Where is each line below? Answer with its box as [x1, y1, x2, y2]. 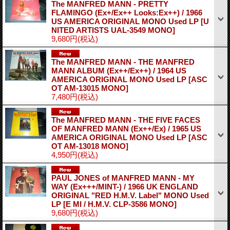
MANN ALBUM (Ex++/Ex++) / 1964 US [51, 66, 186, 75]
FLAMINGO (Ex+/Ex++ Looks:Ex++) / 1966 [51, 8, 202, 17]
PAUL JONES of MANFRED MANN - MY [51, 173, 195, 182]
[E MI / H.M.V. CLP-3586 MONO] [63, 199, 177, 208]
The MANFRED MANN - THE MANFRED [51, 57, 195, 66]
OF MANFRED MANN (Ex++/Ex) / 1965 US [51, 124, 201, 133]
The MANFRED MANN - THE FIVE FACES [51, 115, 200, 124]
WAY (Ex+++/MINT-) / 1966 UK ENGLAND [51, 182, 198, 191]
